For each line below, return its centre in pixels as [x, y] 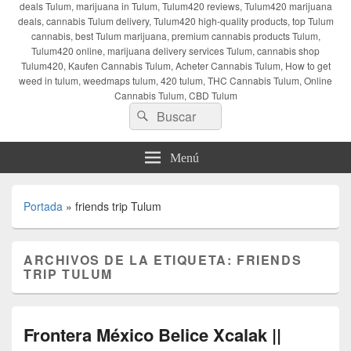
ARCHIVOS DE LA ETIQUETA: [130, 259]
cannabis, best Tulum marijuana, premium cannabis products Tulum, [175, 35]
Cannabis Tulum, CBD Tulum [175, 95]
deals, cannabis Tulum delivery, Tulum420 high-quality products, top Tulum [175, 20]
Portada [43, 206]
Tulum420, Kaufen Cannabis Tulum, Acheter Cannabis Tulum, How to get [175, 65]
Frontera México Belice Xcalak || [152, 334]
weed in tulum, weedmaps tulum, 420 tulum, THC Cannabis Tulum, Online [175, 80]
